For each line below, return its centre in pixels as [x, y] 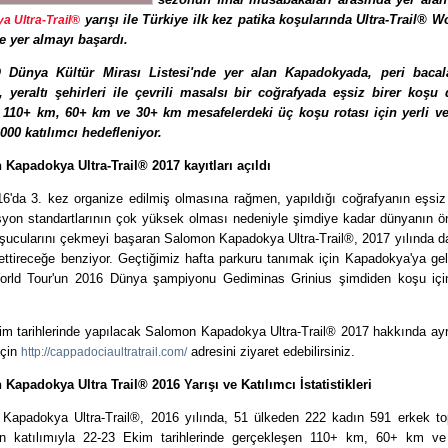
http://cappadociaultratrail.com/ [104, 352]
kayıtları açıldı [227, 165]
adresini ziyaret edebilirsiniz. [271, 351]
